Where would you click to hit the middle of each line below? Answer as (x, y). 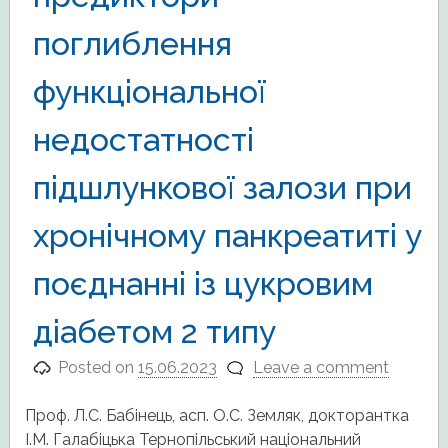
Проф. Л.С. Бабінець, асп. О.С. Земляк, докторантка (216, 416)
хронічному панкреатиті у (227, 236)
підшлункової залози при (222, 188)
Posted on (98, 368)
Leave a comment (320, 368)
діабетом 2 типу (154, 332)
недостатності (143, 140)
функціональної (149, 92)
